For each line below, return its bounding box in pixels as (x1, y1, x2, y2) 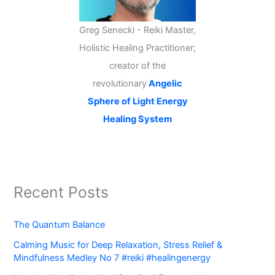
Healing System (103, 114, 172, 125)
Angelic (149, 78, 182, 90)
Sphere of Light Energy (87, 96, 188, 107)
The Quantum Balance (14, 219, 106, 230)
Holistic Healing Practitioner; (79, 42, 196, 54)
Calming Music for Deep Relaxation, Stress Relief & (14, 239, 223, 250)
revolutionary (93, 78, 147, 90)
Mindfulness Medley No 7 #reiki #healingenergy (14, 252, 211, 263)
